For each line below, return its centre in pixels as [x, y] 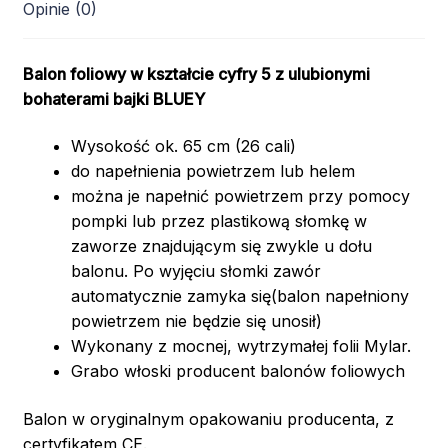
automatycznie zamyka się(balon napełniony [239, 296]
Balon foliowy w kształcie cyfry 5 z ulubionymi [196, 73]
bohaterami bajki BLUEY [113, 98]
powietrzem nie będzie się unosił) [196, 321]
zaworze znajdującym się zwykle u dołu [221, 246]
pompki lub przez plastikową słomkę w [218, 221]
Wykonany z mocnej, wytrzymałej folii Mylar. [240, 346]
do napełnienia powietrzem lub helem [212, 171]
